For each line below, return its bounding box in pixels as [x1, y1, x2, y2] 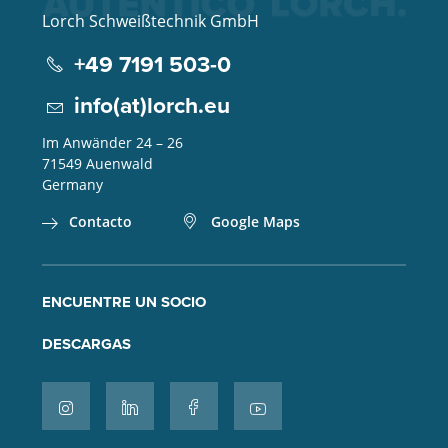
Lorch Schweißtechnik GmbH [41, 9, 259, 33]
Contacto [68, 212, 132, 232]
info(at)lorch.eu [73, 88, 230, 123]
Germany [41, 175, 103, 195]
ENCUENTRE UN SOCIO [41, 291, 206, 314]
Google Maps [210, 212, 300, 232]
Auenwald [85, 154, 153, 174]
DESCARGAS [41, 333, 131, 356]
